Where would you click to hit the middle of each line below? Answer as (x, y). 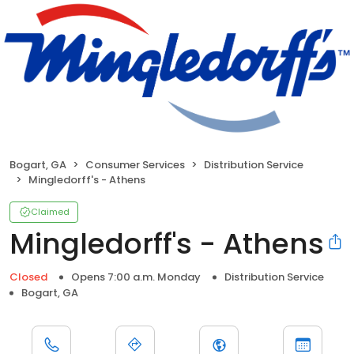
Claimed (50, 212)
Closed (28, 277)
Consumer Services (135, 165)
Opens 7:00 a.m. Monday (136, 277)
